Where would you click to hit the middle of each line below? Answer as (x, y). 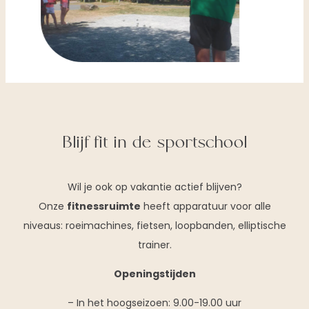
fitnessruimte (103, 206)
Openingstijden (154, 273)
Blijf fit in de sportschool (154, 143)
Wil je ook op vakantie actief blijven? (154, 187)
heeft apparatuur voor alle (206, 206)
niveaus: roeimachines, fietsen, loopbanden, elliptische (154, 225)
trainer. (154, 245)
